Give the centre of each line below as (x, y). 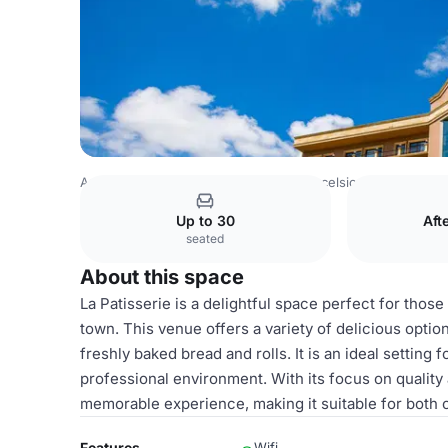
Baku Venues (251, 182)
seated (205, 238)
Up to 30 (205, 220)
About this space (162, 277)
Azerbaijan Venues (138, 182)
